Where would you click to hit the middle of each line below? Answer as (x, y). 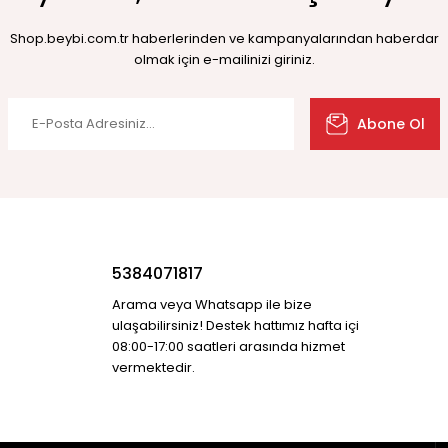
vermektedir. (153, 367)
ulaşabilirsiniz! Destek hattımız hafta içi (235, 325)
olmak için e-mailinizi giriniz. (224, 59)
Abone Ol (391, 124)
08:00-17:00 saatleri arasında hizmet (228, 346)
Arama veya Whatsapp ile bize (212, 304)
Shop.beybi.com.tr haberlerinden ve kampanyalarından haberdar (224, 38)
